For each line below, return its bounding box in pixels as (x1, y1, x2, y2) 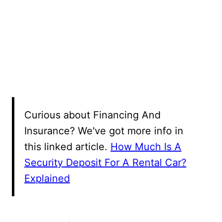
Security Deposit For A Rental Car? (24, 157, 186, 169)
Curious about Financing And (24, 109, 161, 121)
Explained (24, 172, 70, 185)
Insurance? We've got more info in (24, 125, 183, 137)
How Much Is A (111, 141, 181, 153)
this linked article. (24, 141, 111, 153)
